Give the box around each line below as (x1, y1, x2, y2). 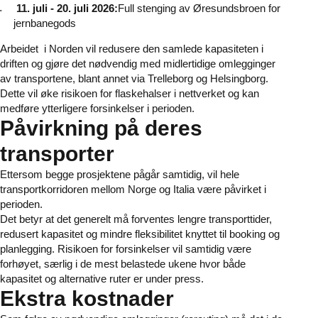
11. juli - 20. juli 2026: (16, 2, 118, 15)
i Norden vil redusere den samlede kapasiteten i (44, 43, 263, 55)
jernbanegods (13, 17, 76, 30)
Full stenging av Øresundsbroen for (117, 2, 280, 15)
